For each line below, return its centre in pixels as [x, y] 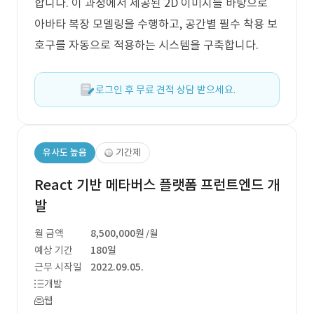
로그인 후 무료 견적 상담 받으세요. [165, 90]
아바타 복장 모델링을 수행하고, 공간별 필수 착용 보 [156, 24]
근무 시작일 [58, 267]
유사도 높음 [65, 152]
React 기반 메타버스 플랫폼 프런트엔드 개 [157, 185]
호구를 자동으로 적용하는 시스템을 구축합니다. [146, 45]
